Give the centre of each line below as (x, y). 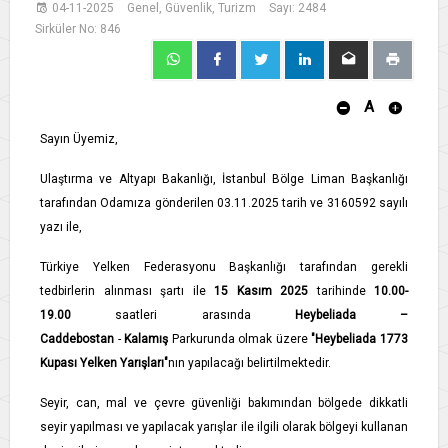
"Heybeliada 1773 (360, 339)
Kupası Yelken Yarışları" (104, 363)
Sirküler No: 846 (78, 29)
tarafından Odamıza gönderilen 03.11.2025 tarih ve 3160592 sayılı (224, 203)
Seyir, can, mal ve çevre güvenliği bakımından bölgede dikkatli (224, 403)
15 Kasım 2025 (261, 291)
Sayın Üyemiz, (79, 139)
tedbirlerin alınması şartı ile (127, 291)
